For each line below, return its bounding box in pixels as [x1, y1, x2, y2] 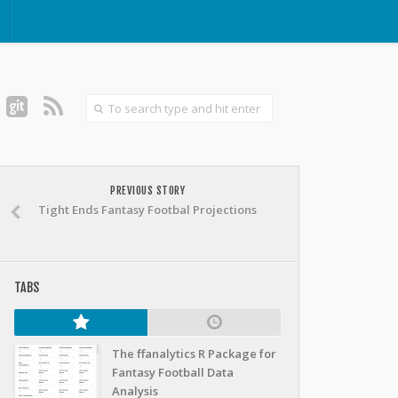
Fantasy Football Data [112, 364, 234, 380]
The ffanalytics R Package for [112, 346, 276, 362]
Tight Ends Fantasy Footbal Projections [38, 202, 257, 218]
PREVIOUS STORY [110, 184, 185, 197]
